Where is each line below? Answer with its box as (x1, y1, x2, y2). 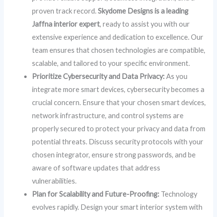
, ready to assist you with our (100, 19, 190, 28)
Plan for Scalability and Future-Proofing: (32, 189, 160, 198)
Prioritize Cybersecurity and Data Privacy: (32, 72, 165, 80)
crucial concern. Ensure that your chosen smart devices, (32, 98, 206, 107)
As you (165, 72, 188, 80)
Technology (159, 189, 198, 198)
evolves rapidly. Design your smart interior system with (32, 202, 203, 211)
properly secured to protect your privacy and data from (32, 124, 206, 133)
